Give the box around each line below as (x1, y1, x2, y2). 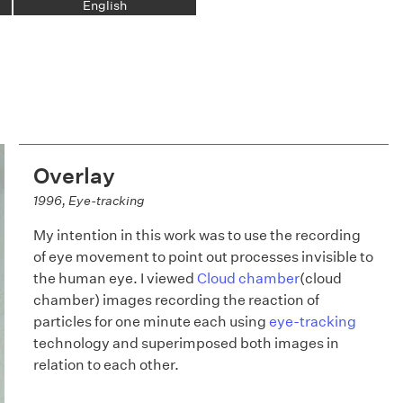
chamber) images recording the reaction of (32, 291, 319, 309)
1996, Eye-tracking (32, 193, 145, 209)
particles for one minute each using (32, 313, 269, 330)
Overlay (32, 163, 115, 188)
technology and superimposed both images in (32, 335, 339, 352)
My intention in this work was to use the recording (32, 227, 361, 244)
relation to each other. (32, 356, 179, 373)
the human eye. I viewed (32, 270, 197, 287)
